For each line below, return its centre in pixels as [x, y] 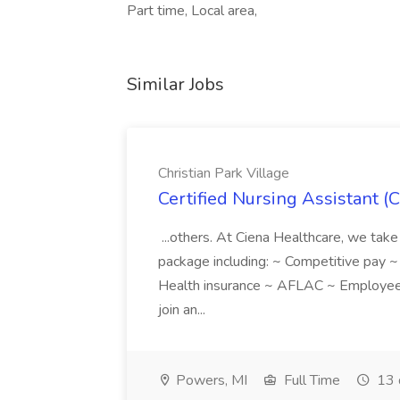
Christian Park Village [224, 173]
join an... [183, 310]
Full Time [310, 380]
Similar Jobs [175, 84]
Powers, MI [210, 380]
